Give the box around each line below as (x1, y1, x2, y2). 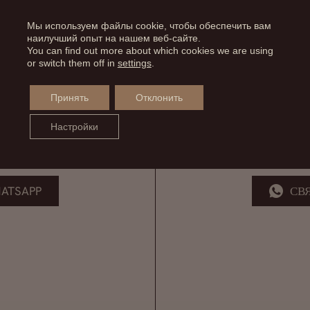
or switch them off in (26, 57, 118, 69)
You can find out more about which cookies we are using (26, 44, 273, 56)
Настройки (50, 120, 98, 132)
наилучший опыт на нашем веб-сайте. (26, 32, 201, 44)
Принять (50, 91, 89, 103)
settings (117, 57, 152, 69)
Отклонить (135, 91, 183, 103)
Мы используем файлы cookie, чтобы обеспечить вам (26, 19, 271, 31)
